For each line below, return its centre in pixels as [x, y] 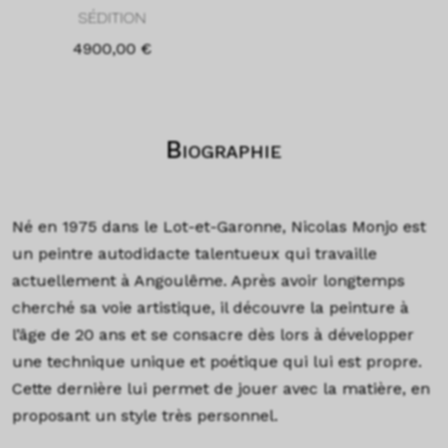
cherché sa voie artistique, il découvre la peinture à [210, 308]
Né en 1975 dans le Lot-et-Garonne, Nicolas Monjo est [219, 227]
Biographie [224, 150]
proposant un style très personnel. [147, 416]
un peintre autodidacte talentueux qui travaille [194, 254]
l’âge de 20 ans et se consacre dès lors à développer [213, 335]
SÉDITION [112, 17]
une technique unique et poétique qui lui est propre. [217, 362]
